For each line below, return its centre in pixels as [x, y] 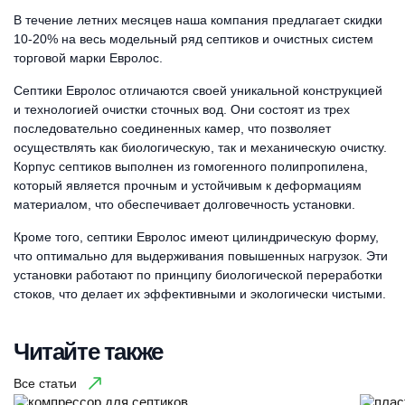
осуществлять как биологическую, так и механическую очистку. [200, 147]
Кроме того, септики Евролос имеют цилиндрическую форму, [196, 237]
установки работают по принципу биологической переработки [198, 275]
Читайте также [88, 352]
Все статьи [45, 383]
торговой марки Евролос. [88, 58]
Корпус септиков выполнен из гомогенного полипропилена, [191, 166]
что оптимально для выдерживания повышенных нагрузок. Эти [201, 256]
